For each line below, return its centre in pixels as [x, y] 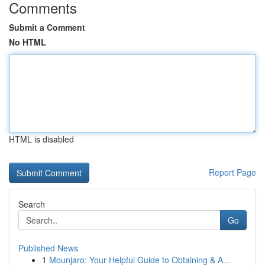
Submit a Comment [47, 27]
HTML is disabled [41, 139]
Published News [48, 248]
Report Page [232, 172]
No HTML [28, 42]
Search [32, 204]
